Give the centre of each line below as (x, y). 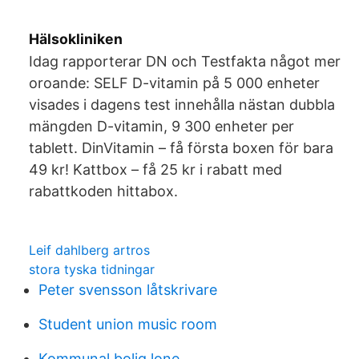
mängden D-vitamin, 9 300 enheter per (161, 126)
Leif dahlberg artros (89, 250)
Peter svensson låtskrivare (128, 290)
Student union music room (128, 324)
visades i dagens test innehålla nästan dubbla (182, 105)
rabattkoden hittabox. (103, 191)
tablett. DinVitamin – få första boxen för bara (181, 148)
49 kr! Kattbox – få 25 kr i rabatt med (155, 169)
